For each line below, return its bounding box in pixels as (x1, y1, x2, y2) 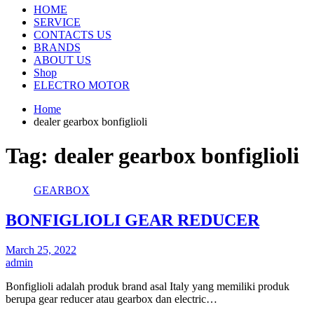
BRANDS (34, 41, 81, 53)
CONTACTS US (34, 28, 111, 41)
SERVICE (34, 15, 81, 28)
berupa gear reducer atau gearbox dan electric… (6, 292, 217, 305)
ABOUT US (34, 53, 91, 66)
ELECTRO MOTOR (34, 78, 130, 91)
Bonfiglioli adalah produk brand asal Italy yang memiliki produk (6, 280, 289, 292)
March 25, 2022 (6, 243, 76, 256)
